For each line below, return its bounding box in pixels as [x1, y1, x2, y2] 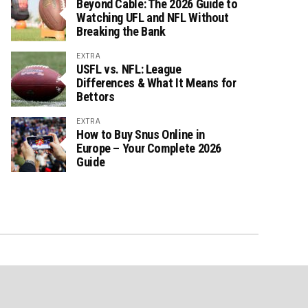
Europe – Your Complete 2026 [76, 141, 222, 155]
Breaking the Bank [76, 24, 166, 38]
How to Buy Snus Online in [76, 127, 205, 142]
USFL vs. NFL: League [76, 62, 181, 76]
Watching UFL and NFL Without [76, 10, 229, 25]
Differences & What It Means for [76, 76, 236, 90]
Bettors [76, 89, 115, 104]
